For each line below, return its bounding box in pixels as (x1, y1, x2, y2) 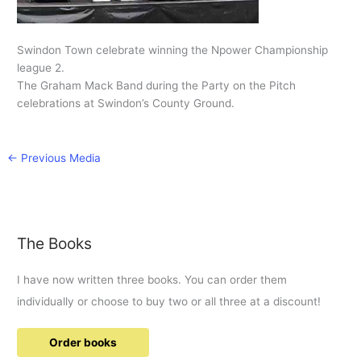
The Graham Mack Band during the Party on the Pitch (17, 79, 297, 93)
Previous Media (18, 151, 102, 165)
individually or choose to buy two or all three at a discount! (17, 294, 322, 308)
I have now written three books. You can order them (17, 272, 288, 286)
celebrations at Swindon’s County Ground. (17, 97, 235, 110)
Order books (49, 335, 118, 349)
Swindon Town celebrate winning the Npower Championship (17, 44, 329, 57)
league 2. (17, 61, 65, 75)
